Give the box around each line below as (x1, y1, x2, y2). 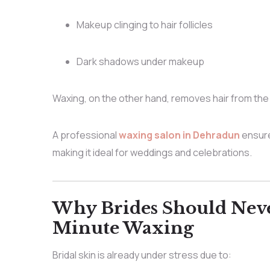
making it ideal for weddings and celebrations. (52, 145, 252, 159)
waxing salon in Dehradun (118, 128, 240, 142)
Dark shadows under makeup (76, 54, 204, 68)
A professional (52, 128, 119, 142)
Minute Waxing (52, 217, 194, 239)
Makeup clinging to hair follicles (76, 17, 213, 31)
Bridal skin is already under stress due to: (52, 248, 231, 262)
